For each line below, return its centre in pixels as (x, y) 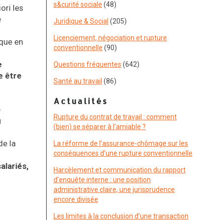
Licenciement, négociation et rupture (110, 38)
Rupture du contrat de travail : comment (115, 117)
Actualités (81, 101)
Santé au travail (78, 81)
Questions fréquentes (87, 64)
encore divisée (76, 199)
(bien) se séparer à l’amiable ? (100, 127)
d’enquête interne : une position (102, 180)
